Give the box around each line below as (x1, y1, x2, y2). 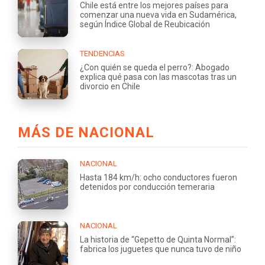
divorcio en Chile (80, 81, 140, 91)
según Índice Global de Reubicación (80, 19, 210, 29)
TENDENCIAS (80, 49, 125, 58)
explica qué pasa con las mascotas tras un (80, 72, 237, 82)
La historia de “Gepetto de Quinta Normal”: (80, 234, 236, 244)
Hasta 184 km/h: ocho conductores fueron (80, 172, 237, 182)
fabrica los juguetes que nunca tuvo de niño (80, 244, 241, 254)
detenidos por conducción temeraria (80, 182, 215, 192)
